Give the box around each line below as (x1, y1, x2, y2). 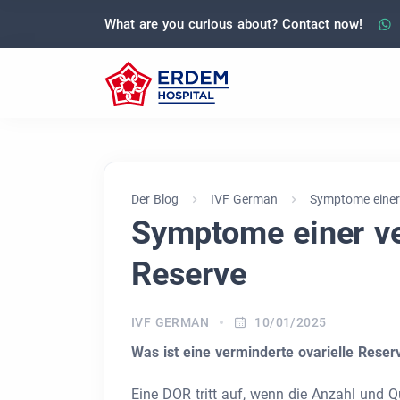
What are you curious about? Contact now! (104, 15, 362, 32)
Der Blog (131, 192, 179, 206)
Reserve (131, 255, 246, 293)
